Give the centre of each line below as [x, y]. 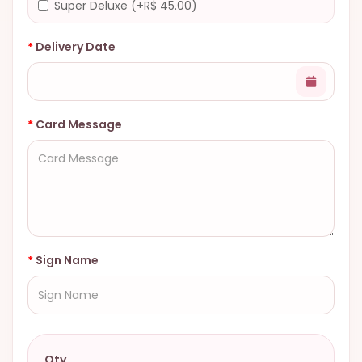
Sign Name [67, 261]
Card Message [79, 125]
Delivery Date [76, 47]
